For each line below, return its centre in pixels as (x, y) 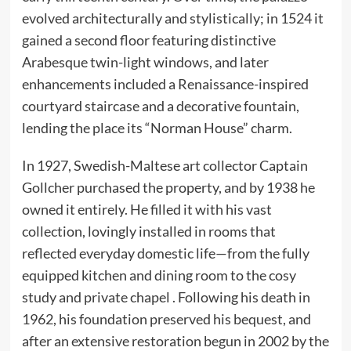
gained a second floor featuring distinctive (148, 40)
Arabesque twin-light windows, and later (145, 62)
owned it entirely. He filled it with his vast (147, 210)
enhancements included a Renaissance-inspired (165, 84)
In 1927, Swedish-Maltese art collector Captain (165, 166)
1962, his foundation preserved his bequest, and (166, 319)
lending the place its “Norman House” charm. (157, 128)
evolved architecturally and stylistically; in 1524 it (172, 18)
